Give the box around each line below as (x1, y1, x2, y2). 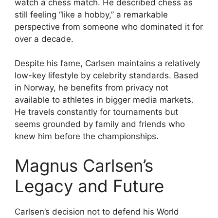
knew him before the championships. (15, 131, 159, 141)
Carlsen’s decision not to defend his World (15, 206, 179, 217)
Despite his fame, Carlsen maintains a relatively (15, 58, 200, 68)
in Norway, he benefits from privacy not (15, 83, 168, 92)
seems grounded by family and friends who (15, 119, 185, 129)
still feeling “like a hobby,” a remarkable (15, 9, 168, 19)
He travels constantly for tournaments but (15, 107, 178, 117)
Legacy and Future (15, 175, 164, 196)
